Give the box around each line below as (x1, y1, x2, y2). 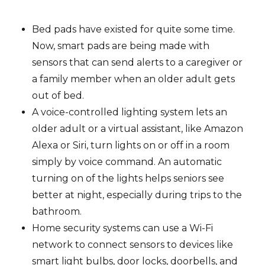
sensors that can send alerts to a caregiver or (32, 56, 243, 68)
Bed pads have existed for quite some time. (32, 23, 235, 35)
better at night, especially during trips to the (32, 189, 243, 201)
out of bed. (32, 89, 85, 101)
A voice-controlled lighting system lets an (32, 106, 228, 118)
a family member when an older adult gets (32, 73, 235, 85)
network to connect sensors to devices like (32, 238, 234, 250)
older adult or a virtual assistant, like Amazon (32, 122, 244, 134)
